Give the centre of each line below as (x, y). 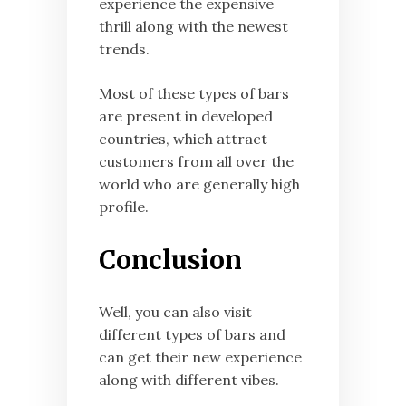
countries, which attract (183, 138)
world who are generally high (199, 184)
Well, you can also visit (175, 311)
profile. (124, 206)
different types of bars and (192, 334)
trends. (124, 48)
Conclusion (170, 260)
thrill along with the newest (193, 26)
